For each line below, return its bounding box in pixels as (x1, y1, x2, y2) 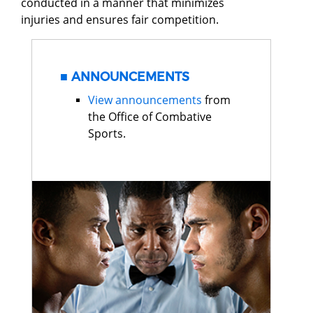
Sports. (88, 125, 126, 141)
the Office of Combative (88, 108, 212, 124)
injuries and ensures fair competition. (21, 11, 219, 27)
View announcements (88, 92, 202, 108)
